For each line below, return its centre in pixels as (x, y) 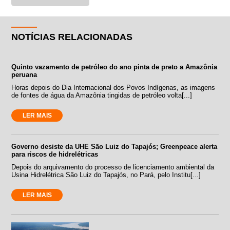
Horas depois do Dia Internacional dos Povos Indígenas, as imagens (113, 87)
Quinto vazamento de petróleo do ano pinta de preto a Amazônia (114, 67)
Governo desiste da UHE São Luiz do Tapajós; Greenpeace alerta (114, 146)
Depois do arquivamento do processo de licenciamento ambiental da (113, 167)
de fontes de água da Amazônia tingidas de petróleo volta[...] (102, 95)
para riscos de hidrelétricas (55, 154)
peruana (24, 74)
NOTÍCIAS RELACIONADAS (72, 37)
